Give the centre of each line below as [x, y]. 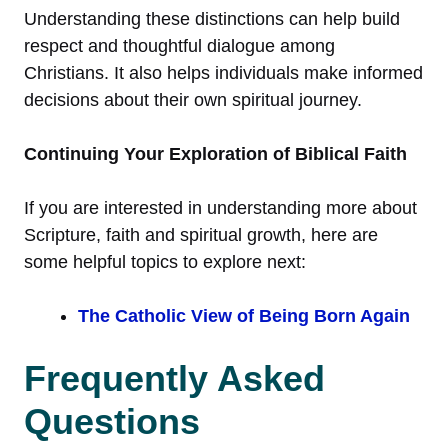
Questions [112, 421]
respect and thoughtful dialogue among [179, 45]
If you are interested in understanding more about [220, 207]
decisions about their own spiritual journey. [193, 99]
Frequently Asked [174, 378]
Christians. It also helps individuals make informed [223, 72]
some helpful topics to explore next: [165, 261]
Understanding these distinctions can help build [212, 18]
